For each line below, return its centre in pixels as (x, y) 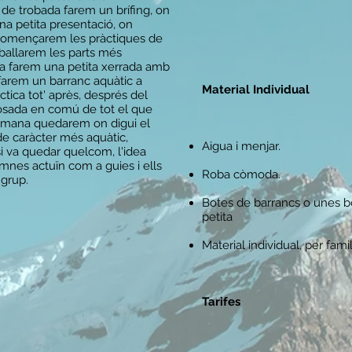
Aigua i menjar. (241, 146)
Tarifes (221, 302)
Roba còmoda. (241, 174)
